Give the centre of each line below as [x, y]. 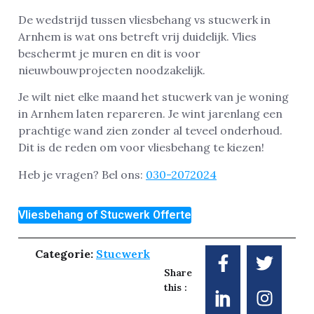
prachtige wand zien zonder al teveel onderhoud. [150, 131]
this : [176, 288]
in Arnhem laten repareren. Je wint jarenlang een [150, 114]
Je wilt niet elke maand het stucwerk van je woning [153, 97]
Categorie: [66, 254]
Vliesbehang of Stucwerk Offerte [105, 215]
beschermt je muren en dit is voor [109, 53]
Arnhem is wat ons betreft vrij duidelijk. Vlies [137, 36]
